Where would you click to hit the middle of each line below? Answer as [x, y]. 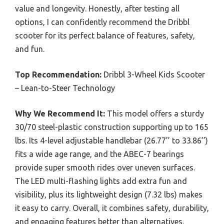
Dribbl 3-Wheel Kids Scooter [153, 75]
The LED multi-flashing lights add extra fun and [101, 181]
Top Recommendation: [58, 75]
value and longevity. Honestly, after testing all [97, 9]
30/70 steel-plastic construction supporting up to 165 [112, 127]
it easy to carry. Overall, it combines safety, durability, [112, 208]
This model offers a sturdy [154, 114]
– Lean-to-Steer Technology [65, 88]
